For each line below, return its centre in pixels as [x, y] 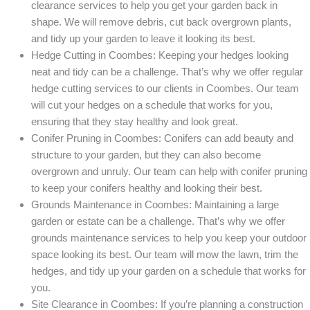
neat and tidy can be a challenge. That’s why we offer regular [167, 72]
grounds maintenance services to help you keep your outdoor [169, 238]
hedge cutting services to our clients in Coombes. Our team [165, 89]
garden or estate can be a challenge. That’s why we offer [158, 221]
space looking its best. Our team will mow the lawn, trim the [165, 255]
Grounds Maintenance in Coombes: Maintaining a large [155, 205]
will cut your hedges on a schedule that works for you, [152, 105]
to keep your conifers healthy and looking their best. [147, 188]
